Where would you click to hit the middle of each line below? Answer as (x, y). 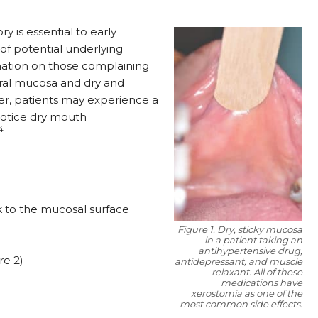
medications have (262, 283)
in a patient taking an (254, 240)
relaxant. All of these (257, 272)
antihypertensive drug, (251, 251)
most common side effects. (241, 304)
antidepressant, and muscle (239, 262)
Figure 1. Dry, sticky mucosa (240, 230)
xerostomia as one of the (247, 294)
